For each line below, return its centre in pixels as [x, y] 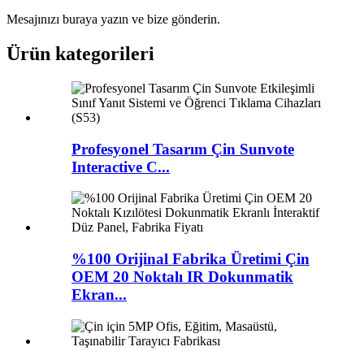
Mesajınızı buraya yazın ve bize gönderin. [113, 19]
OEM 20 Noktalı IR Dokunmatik [182, 277]
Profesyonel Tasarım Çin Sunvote [183, 149]
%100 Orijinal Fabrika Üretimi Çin [191, 259]
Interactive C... [121, 167]
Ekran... [99, 295]
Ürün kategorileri [80, 54]
